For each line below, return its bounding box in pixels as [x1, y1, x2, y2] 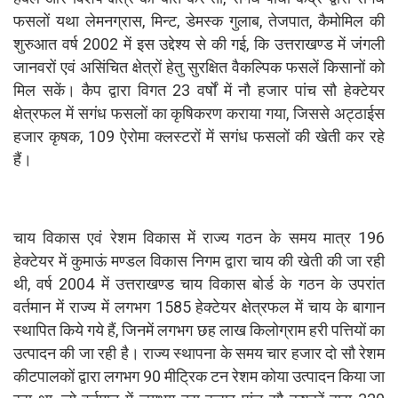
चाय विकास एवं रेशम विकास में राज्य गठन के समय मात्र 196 [13, 227, 385, 247]
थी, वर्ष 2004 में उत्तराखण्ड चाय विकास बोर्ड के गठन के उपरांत [13, 274, 385, 293]
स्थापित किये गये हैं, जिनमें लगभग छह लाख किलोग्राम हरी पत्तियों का [13, 320, 385, 339]
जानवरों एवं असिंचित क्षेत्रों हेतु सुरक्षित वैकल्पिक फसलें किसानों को [13, 57, 385, 76]
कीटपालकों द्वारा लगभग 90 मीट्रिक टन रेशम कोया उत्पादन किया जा [13, 366, 385, 386]
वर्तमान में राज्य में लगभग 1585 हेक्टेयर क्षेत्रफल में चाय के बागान [13, 297, 385, 316]
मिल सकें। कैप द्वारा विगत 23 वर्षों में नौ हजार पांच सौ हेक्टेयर [13, 80, 385, 99]
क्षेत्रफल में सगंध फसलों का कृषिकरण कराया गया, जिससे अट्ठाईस [13, 103, 385, 123]
